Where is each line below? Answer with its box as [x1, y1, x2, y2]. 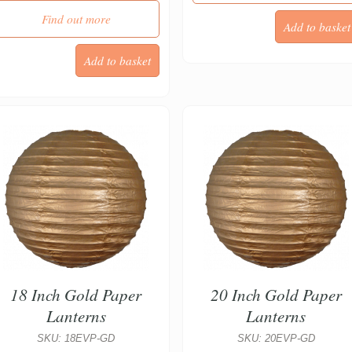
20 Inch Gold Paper [210, 283, 342, 306]
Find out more [41, 10, 111, 27]
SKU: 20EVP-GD [236, 332, 315, 344]
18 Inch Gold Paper [10, 283, 142, 306]
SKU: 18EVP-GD [37, 332, 115, 344]
